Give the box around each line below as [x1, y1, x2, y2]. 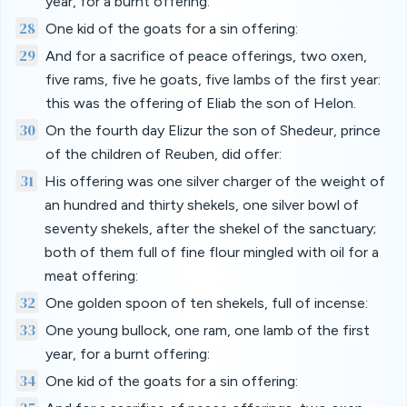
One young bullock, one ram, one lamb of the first [45, 322, 370, 339]
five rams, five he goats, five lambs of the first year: [45, 71, 381, 88]
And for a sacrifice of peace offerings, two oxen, [45, 47, 367, 65]
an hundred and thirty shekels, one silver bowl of [45, 196, 359, 213]
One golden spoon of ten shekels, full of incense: [45, 294, 368, 312]
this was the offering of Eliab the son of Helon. [45, 94, 356, 112]
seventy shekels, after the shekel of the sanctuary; [45, 220, 376, 237]
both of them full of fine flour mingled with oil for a [45, 243, 379, 261]
